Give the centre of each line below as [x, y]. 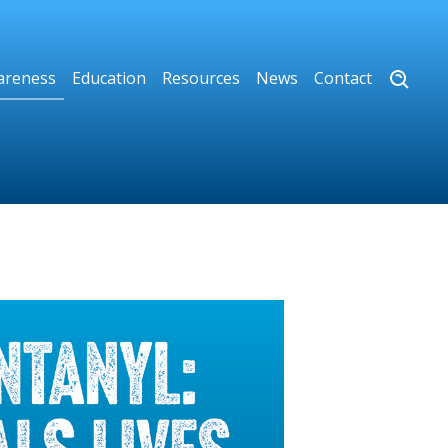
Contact [343, 78]
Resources [201, 78]
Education [109, 78]
